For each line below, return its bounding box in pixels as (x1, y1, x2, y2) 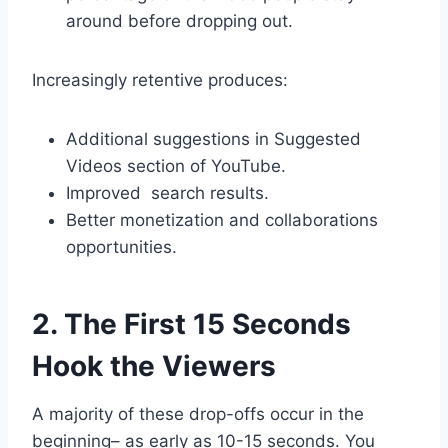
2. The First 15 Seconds (32, 307, 351, 342)
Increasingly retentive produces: (32, 70, 288, 91)
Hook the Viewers (32, 349, 276, 384)
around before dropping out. (66, 11, 293, 32)
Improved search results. (66, 183, 269, 204)
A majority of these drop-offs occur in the (32, 404, 364, 425)
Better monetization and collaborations (66, 210, 378, 231)
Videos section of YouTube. (66, 156, 286, 177)
